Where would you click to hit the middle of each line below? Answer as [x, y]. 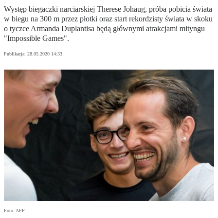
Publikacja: [16, 54]
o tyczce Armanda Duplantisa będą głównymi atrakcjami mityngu [104, 29]
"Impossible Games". [36, 38]
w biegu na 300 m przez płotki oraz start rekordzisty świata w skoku [108, 19]
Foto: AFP [14, 211]
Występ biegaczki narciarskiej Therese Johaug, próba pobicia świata [108, 9]
